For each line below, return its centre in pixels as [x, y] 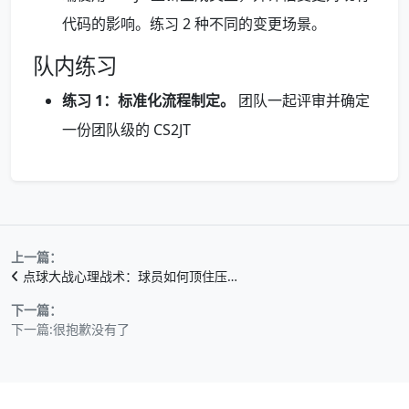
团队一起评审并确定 [302, 100]
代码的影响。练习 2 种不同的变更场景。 [194, 23]
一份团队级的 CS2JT [126, 129]
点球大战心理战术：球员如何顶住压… [130, 276]
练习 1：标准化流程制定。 [148, 100]
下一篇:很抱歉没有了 [70, 329]
